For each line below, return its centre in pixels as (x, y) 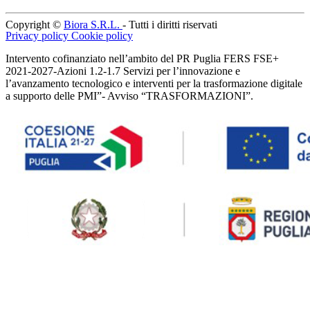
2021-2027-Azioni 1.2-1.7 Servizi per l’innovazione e (123, 71)
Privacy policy (38, 36)
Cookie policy (102, 36)
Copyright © (35, 25)
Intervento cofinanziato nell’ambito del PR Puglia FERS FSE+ (142, 59)
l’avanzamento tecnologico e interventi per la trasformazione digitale (154, 84)
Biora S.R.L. (93, 25)
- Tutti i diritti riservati (170, 25)
